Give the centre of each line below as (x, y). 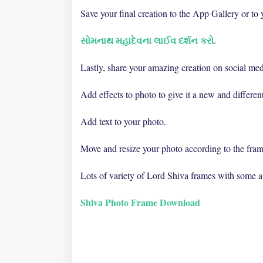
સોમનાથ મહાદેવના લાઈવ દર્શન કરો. (148, 40)
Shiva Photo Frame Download (140, 202)
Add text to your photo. (123, 121)
